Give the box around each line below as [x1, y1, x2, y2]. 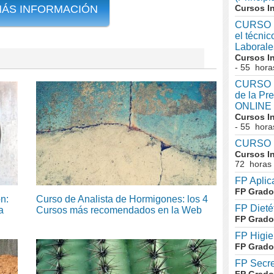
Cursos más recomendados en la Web [36, 204, 202, 215]
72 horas [235, 159, 272, 169]
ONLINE [235, 101, 272, 111]
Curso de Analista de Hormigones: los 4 [36, 193, 208, 204]
